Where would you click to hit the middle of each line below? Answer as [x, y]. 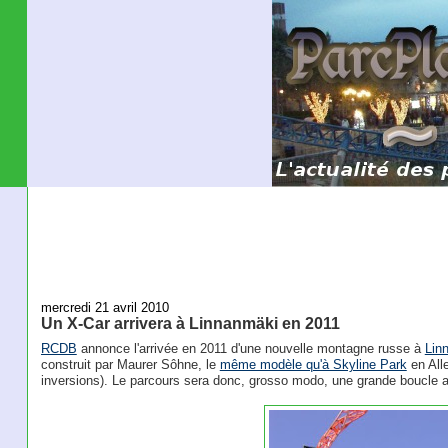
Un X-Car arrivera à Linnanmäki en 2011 [190, 322]
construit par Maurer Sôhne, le [130, 365]
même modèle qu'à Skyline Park [313, 365]
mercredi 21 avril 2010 [104, 307]
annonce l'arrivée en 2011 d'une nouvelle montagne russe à [250, 349]
